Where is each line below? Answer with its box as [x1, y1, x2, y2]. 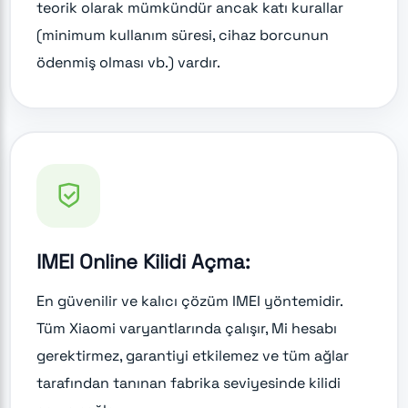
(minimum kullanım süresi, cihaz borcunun [36, 25, 329, 45]
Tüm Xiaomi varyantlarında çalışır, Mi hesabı [36, 318, 337, 338]
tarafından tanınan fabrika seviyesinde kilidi [36, 372, 341, 393]
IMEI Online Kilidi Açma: [36, 248, 250, 274]
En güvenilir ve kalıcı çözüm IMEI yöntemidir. [36, 291, 342, 311]
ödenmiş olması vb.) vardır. [36, 52, 220, 72]
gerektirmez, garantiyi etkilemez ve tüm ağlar [36, 345, 349, 365]
